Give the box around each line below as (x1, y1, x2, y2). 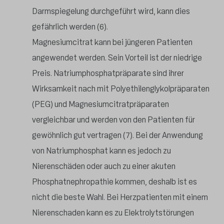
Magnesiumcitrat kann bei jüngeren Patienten (32, 36, 192, 47)
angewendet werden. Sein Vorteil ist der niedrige (32, 52, 202, 63)
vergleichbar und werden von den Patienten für (32, 114, 195, 125)
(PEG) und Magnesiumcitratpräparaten (32, 98, 169, 109)
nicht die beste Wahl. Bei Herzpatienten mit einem (32, 191, 208, 202)
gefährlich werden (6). (32, 21, 108, 32)
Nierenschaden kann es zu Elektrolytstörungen (32, 207, 194, 218)
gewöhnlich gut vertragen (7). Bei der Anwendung (32, 129, 203, 140)
